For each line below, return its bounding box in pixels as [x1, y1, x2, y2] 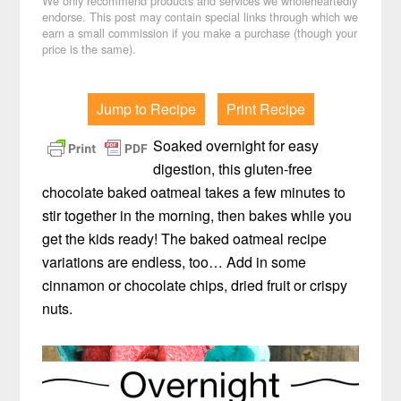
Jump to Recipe [96, 98, 196, 120]
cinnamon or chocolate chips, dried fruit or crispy [42, 275, 348, 296]
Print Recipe [226, 98, 305, 120]
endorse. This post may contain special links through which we [42, 8, 359, 26]
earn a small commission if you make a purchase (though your [42, 24, 358, 42]
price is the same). [42, 40, 137, 58]
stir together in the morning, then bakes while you [42, 205, 353, 226]
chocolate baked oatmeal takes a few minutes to [42, 182, 346, 203]
